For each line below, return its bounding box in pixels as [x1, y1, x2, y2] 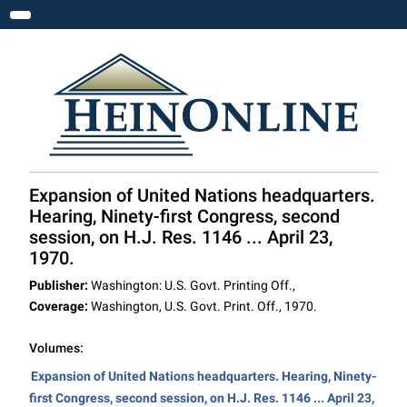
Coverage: [28, 299, 88, 313]
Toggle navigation [19, 12, 147, 30]
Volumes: [28, 341, 84, 355]
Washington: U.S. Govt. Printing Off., [87, 278, 295, 293]
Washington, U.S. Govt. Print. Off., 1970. [87, 299, 317, 313]
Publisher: [28, 278, 88, 293]
